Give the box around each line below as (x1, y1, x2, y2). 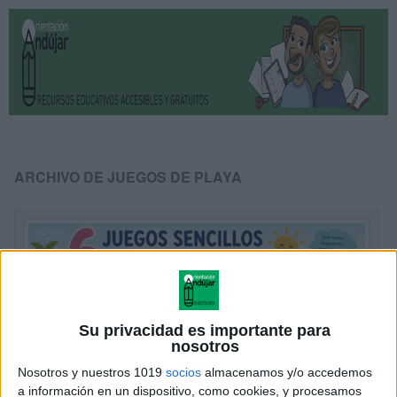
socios (166, 365, 201, 380)
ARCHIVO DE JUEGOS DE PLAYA (14, 167, 243, 187)
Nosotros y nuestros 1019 (18, 365, 166, 380)
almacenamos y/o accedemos (201, 365, 372, 380)
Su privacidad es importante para (79, 322, 331, 340)
